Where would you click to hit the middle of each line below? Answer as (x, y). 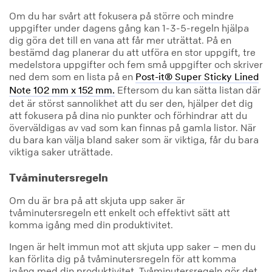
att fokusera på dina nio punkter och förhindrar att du (128, 116)
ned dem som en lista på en (72, 77)
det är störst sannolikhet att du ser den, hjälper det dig (131, 104)
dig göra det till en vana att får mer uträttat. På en (120, 40)
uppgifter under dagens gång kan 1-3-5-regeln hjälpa (129, 28)
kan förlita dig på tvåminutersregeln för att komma (123, 258)
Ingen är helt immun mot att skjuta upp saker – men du (132, 246)
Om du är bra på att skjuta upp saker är (97, 200)
